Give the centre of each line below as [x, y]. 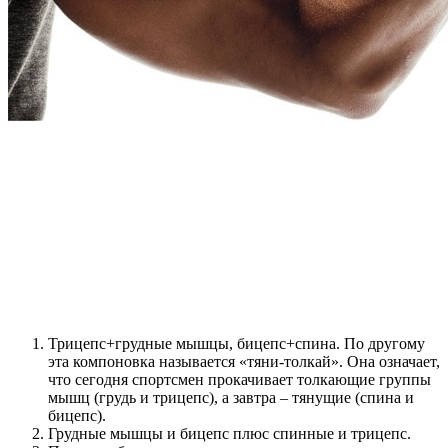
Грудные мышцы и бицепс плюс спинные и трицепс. [229, 433]
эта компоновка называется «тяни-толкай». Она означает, [244, 361]
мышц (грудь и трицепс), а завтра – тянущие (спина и [231, 397]
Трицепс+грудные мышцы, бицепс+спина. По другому [236, 343]
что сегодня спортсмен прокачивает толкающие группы [239, 379]
